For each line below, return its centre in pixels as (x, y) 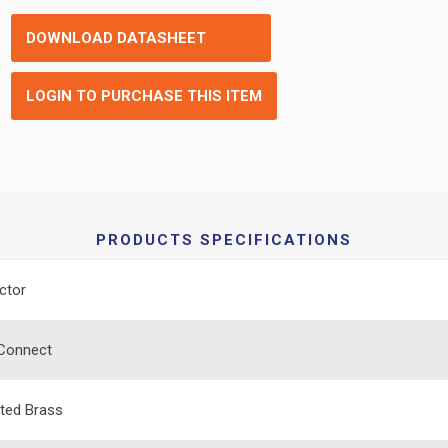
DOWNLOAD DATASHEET (116, 38)
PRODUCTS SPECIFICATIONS (224, 239)
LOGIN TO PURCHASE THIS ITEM (144, 96)
